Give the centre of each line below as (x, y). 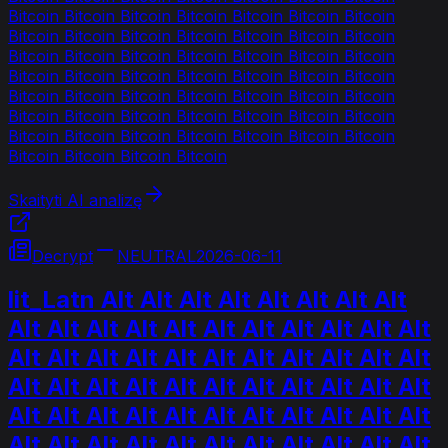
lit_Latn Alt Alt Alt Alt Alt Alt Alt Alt (207, 300)
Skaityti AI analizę (75, 199)
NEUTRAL (156, 255)
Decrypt (62, 255)
